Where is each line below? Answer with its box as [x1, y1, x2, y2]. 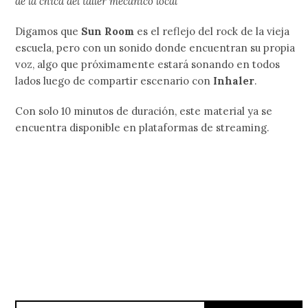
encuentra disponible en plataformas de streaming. [15, 120, 270, 134]
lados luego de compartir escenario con [15, 74, 214, 87]
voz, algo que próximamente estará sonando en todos [15, 57, 280, 71]
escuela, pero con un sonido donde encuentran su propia [15, 41, 296, 54]
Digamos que [15, 24, 82, 38]
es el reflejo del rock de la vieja [134, 24, 290, 38]
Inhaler [213, 74, 255, 87]
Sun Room [81, 24, 135, 38]
